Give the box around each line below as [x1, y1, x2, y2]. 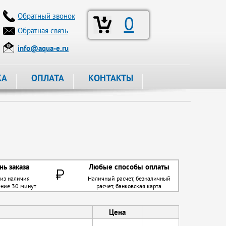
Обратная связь [18, 26, 68, 35]
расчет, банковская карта [96, 182, 161, 190]
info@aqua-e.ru [18, 43, 69, 53]
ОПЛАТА [31, 72, 64, 84]
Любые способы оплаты [88, 162, 169, 172]
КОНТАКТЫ [88, 72, 133, 84]
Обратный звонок [18, 11, 75, 21]
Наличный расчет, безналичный [87, 175, 171, 182]
